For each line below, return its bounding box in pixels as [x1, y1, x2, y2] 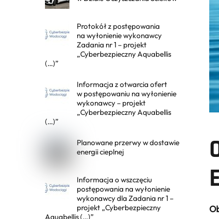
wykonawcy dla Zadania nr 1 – [77, 194, 174, 203]
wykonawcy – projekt [77, 98, 146, 108]
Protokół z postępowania [77, 21, 160, 31]
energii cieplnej [77, 147, 125, 157]
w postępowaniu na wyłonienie [77, 89, 177, 99]
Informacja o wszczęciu [77, 175, 153, 185]
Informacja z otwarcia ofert [77, 80, 168, 89]
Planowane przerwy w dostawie [77, 138, 180, 148]
